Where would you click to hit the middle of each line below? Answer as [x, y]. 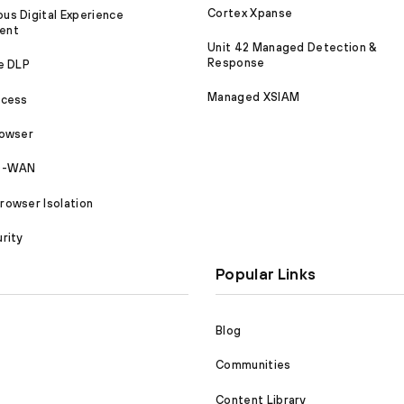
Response [236, 62]
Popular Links [266, 275]
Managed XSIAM [254, 97]
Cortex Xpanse [250, 13]
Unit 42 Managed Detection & [292, 47]
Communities [253, 365]
